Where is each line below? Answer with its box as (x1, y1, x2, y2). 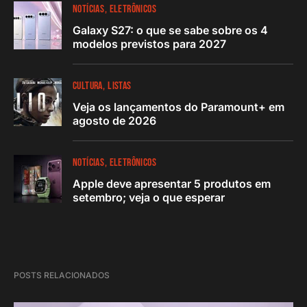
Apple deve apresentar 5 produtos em (73, 177, 271, 191)
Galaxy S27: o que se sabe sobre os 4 (73, 23, 268, 37)
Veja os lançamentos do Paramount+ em (73, 100, 284, 114)
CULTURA (73, 79, 103, 93)
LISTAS (108, 79, 132, 93)
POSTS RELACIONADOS (14, 270, 110, 280)
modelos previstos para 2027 (73, 37, 226, 51)
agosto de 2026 (73, 114, 156, 127)
